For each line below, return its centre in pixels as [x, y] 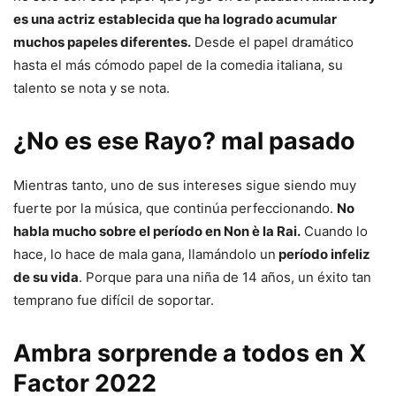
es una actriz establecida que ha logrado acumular [175, 19]
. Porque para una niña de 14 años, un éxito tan [225, 278]
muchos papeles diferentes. [102, 42]
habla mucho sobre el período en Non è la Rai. [157, 232]
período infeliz [323, 255]
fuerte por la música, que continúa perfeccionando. [175, 209]
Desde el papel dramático [272, 42]
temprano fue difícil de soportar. [114, 301]
